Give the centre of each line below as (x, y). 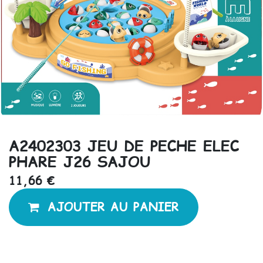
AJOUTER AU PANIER (113, 207)
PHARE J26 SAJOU (80, 161)
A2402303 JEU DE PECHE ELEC (124, 145)
